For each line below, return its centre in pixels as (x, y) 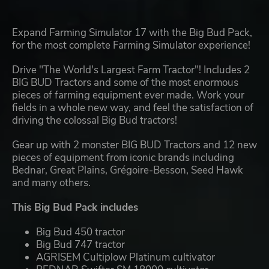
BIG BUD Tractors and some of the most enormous (125, 83)
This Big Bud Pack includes (75, 208)
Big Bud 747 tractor (80, 245)
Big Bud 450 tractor (80, 232)
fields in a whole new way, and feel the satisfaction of (133, 108)
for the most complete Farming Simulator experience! (131, 46)
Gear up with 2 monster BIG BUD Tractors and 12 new (134, 145)
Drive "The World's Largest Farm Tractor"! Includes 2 (131, 70)
